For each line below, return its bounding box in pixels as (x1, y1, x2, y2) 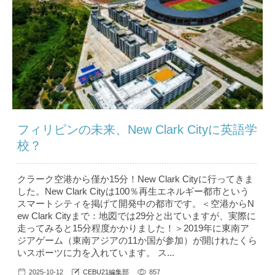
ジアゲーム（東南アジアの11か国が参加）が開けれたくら (17, 235, 257, 246)
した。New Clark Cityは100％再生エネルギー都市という (17, 186, 249, 197)
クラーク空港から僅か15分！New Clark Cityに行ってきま (17, 174, 254, 185)
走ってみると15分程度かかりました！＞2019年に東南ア (17, 223, 249, 234)
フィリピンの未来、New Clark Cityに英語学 (17, 123, 257, 137)
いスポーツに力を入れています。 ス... (17, 247, 174, 258)
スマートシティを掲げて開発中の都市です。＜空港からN (17, 198, 254, 209)
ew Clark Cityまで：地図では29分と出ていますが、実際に (17, 211, 256, 222)
